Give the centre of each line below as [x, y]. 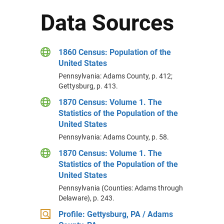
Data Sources [107, 23]
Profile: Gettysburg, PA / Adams [115, 214]
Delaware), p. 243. [86, 198]
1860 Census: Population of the [114, 52]
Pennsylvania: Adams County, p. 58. [113, 137]
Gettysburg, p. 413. [88, 86]
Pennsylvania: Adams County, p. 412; [115, 76]
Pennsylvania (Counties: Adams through [120, 188]
